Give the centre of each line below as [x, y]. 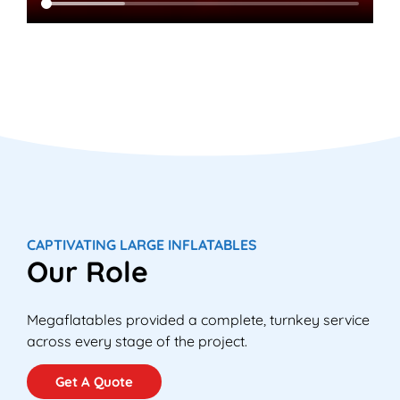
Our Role [87, 271]
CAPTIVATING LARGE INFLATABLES [142, 244]
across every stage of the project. [137, 341]
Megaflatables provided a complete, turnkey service [198, 319]
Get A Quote [94, 381]
